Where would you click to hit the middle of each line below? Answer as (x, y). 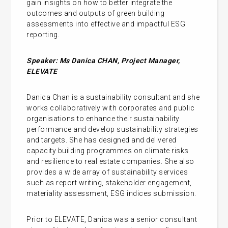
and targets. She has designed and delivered (102, 140)
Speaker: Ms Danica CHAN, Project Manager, (103, 60)
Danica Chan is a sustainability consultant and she (113, 97)
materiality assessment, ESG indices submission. (111, 193)
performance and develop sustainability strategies (112, 129)
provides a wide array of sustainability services (107, 172)
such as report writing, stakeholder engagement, (109, 182)
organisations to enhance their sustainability (103, 118)
